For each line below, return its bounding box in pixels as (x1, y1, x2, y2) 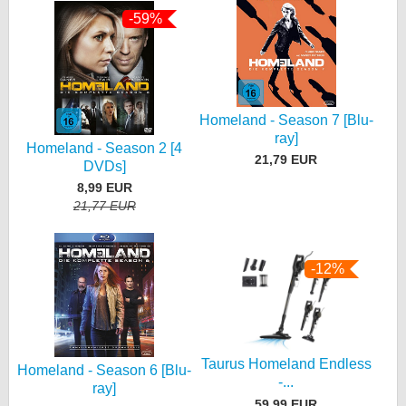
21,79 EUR (255, 152, 318, 168)
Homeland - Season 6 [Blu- (17, 362, 192, 378)
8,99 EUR (76, 180, 132, 196)
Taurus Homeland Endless (200, 356, 372, 372)
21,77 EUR (72, 198, 136, 214)
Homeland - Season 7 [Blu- (198, 111, 373, 128)
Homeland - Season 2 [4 (26, 140, 183, 156)
